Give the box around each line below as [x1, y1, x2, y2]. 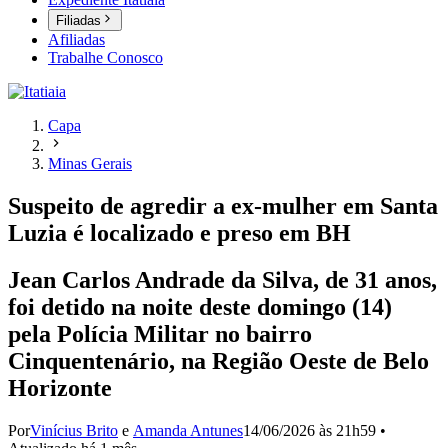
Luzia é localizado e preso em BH [8, 220, 351, 247]
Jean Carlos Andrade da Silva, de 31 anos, [8, 267, 437, 294]
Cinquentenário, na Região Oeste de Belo [8, 348, 429, 375]
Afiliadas [48, 31, 105, 49]
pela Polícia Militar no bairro [8, 321, 312, 348]
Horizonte [8, 375, 112, 402]
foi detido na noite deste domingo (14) [8, 294, 392, 321]
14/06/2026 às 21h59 [243, 422, 376, 439]
